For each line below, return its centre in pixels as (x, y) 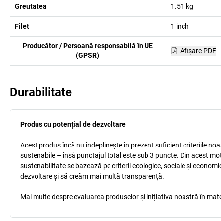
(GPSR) (88, 55)
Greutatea (31, 6)
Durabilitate (41, 92)
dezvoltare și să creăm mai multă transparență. (92, 176)
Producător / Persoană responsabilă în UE (88, 46)
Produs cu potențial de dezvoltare (73, 124)
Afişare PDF (198, 51)
